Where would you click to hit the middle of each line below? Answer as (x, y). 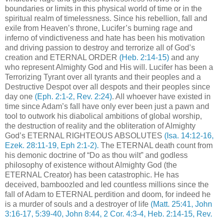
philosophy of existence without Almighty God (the (91, 165)
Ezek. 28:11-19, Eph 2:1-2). (52, 146)
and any (184, 58)
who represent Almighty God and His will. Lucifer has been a (109, 67)
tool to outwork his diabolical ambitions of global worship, (103, 116)
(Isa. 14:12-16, (189, 136)
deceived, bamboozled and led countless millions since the (107, 185)
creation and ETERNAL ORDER (62, 58)
